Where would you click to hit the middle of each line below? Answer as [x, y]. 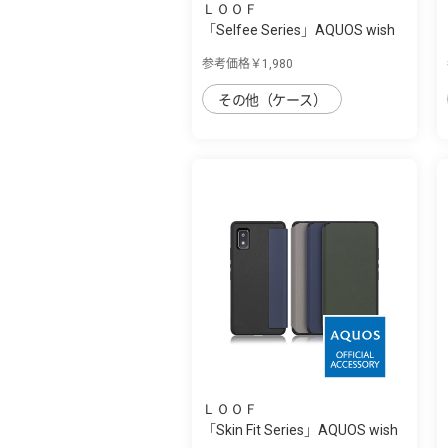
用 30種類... [237, 50]
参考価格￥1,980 [247, 63]
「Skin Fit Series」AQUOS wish [300, 429]
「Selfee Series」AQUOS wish [298, 29]
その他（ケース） [272, 99]
